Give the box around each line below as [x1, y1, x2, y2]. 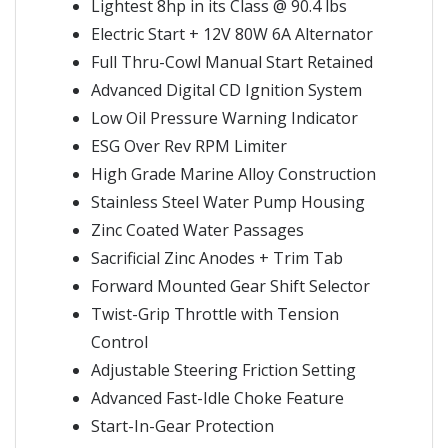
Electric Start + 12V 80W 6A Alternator [91, 22, 373, 45]
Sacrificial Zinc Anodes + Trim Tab [91, 246, 343, 269]
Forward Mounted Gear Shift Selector [91, 274, 370, 297]
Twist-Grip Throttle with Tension [91, 302, 339, 325]
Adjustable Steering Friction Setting [91, 358, 356, 381]
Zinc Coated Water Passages [91, 218, 304, 241]
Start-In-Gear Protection [91, 414, 274, 437]
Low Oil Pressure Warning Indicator [91, 106, 358, 129]
